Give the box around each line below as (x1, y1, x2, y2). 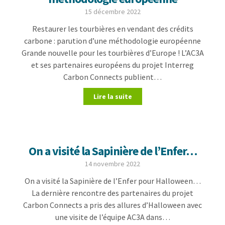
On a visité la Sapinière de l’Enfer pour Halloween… (24, 176, 201, 186)
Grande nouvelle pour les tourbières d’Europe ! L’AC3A (21, 48, 204, 58)
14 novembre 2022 (85, 159, 140, 168)
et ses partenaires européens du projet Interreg (31, 60, 194, 70)
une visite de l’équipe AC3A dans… (55, 212, 170, 222)
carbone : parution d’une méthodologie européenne (24, 36, 201, 46)
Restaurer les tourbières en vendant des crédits (32, 24, 193, 34)
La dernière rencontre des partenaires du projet (32, 188, 193, 198)
